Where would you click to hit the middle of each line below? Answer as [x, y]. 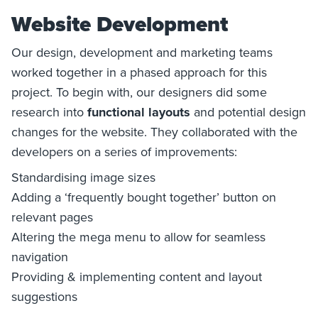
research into [49, 111]
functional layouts [139, 112]
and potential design [248, 111]
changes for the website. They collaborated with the [154, 131]
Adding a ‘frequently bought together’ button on [144, 197]
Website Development [120, 24]
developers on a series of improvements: [124, 151]
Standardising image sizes [83, 177]
